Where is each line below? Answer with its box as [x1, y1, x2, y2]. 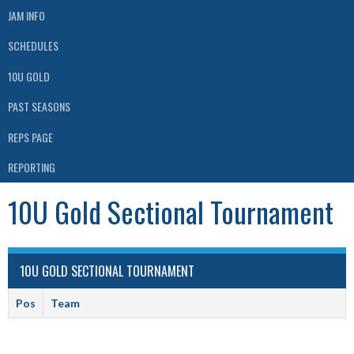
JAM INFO [8, 6, 45, 24]
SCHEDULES [8, 37, 58, 55]
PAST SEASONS [8, 98, 70, 115]
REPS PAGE [8, 128, 53, 145]
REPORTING [8, 159, 55, 176]
